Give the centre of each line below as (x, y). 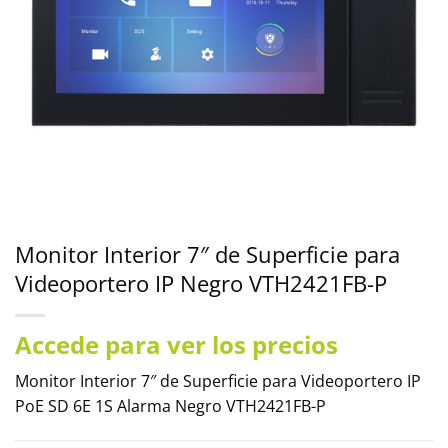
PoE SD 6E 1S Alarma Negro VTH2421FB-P (170, 406)
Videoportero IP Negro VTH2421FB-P (201, 283)
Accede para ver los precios (176, 344)
